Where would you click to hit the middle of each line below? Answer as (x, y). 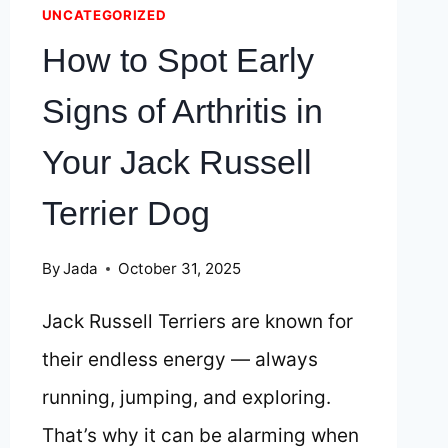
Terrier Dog (125, 212)
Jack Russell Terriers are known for (197, 322)
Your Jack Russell (176, 161)
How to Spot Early (177, 59)
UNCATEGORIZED (104, 15)
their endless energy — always (179, 360)
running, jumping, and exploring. (186, 398)
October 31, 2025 (179, 269)
